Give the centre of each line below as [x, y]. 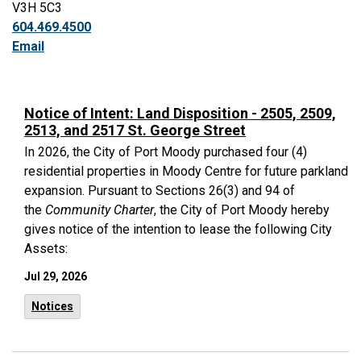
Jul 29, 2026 [56, 276]
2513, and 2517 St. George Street [135, 130]
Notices [52, 306]
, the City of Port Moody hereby [242, 210]
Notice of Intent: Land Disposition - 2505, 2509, [180, 113]
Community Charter [100, 210]
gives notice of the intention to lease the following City [178, 229]
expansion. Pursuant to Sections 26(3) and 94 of [160, 191]
